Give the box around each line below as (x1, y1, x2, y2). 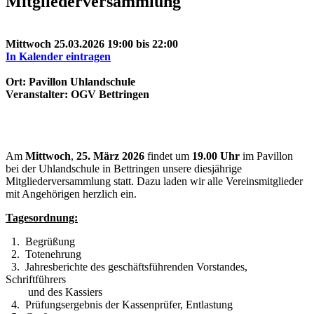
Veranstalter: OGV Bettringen (6, 88, 149, 100)
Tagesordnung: (6, 211, 78, 224)
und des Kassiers (6, 285, 102, 298)
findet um (144, 149, 192, 162)
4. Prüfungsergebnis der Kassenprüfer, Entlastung (6, 298, 233, 310)
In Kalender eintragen (6, 50, 111, 62)
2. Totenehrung (6, 247, 81, 260)
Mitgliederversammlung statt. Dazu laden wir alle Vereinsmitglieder (6, 175, 303, 187)
